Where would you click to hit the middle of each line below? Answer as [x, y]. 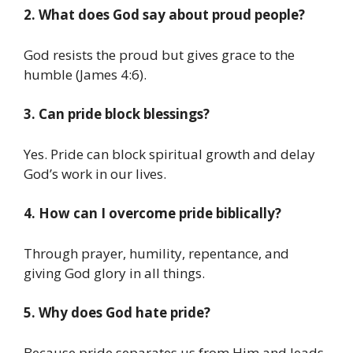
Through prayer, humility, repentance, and [156, 253]
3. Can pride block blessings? [117, 114]
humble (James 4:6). [85, 74]
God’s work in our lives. [95, 173]
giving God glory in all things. [114, 273]
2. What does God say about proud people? [164, 15]
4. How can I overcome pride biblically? [152, 214]
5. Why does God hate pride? [117, 313]
